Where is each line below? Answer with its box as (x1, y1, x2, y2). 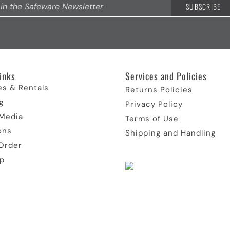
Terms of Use (125, 113, 179, 124)
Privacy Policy (125, 99, 183, 109)
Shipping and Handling (125, 128, 216, 138)
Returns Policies (125, 85, 193, 95)
